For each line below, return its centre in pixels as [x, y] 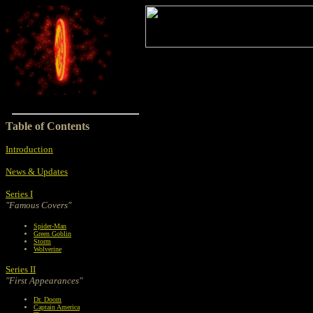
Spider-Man [50, 226]
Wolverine [48, 249]
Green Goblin [52, 234]
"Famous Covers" [38, 205]
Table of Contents [48, 126]
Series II [21, 269]
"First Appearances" [44, 281]
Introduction [29, 149]
